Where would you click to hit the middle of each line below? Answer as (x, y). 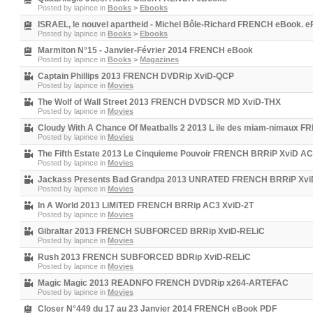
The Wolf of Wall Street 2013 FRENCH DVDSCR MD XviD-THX (159, 102)
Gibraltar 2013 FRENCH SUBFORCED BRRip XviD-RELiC (151, 231)
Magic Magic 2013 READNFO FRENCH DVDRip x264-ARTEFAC (163, 283)
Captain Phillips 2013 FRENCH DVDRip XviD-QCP (136, 76)
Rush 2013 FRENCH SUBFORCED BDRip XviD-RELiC (144, 257)
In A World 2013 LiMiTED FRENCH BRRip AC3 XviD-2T (146, 205)
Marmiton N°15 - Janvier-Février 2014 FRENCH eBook (145, 50)
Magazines (159, 59)
